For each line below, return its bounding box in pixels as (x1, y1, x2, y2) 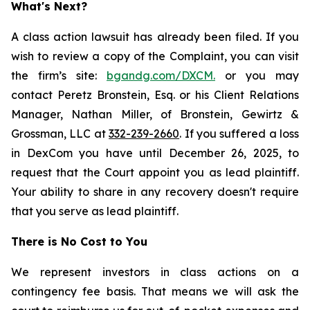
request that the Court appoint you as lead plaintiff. (11, 165, 299, 179)
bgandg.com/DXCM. (107, 69, 215, 82)
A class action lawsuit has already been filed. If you (11, 30, 299, 44)
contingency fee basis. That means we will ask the (11, 284, 299, 298)
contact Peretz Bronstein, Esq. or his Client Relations (11, 88, 299, 102)
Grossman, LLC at (11, 127, 109, 140)
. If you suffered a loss (179, 127, 299, 140)
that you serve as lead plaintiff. (11, 204, 179, 218)
